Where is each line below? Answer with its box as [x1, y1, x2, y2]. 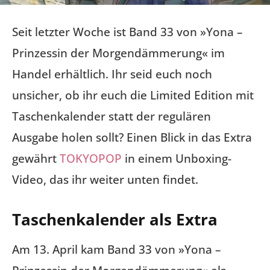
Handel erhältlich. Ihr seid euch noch [12, 66, 212, 82]
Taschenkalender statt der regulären [12, 108, 211, 124]
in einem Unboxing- [122, 151, 231, 166]
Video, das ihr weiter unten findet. [12, 172, 198, 187]
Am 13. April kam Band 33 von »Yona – [12, 242, 221, 258]
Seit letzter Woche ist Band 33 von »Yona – [12, 24, 243, 40]
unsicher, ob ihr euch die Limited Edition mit [12, 87, 254, 103]
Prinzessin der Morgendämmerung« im [12, 45, 225, 61]
